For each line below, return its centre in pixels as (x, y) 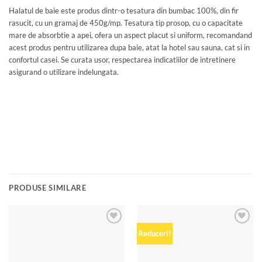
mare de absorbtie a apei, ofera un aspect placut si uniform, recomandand (130, 35)
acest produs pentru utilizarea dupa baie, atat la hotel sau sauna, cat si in (129, 48)
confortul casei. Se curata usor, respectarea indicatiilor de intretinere (122, 60)
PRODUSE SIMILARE (48, 188)
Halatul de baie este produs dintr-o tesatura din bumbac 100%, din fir (124, 11)
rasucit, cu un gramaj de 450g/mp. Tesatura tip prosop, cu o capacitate (126, 23)
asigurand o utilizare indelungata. (64, 72)
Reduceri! (154, 233)
